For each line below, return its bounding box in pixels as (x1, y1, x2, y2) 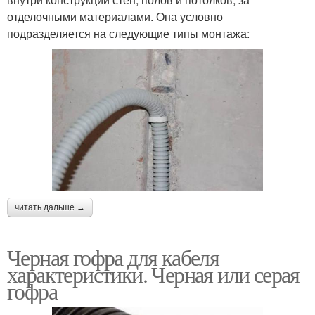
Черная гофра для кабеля (7, 242, 219, 273)
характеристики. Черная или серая (7, 259, 300, 290)
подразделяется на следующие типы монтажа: (7, 25, 250, 41)
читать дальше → (15, 202, 85, 213)
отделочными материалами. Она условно (7, 8, 223, 25)
